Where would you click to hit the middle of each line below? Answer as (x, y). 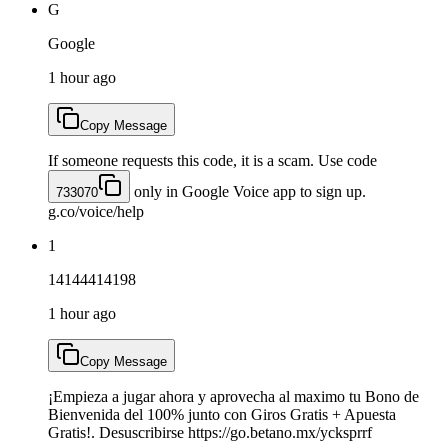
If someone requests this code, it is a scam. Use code (212, 160)
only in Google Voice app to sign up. (248, 191)
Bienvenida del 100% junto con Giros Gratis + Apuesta (222, 414)
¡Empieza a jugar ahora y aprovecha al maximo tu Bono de (233, 396)
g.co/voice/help (96, 211)
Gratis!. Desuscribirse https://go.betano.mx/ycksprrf (210, 432)
